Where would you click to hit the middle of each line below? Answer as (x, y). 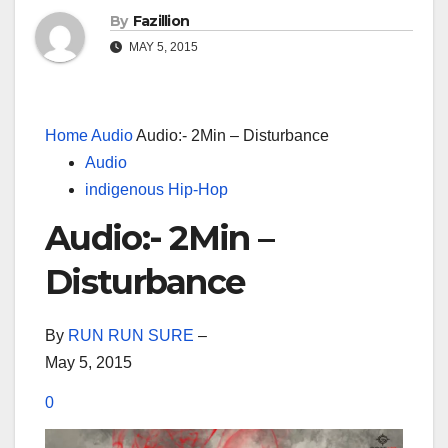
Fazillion (161, 21)
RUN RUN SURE (131, 335)
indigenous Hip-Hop (156, 190)
